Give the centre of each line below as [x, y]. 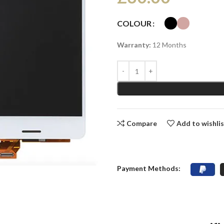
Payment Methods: [148, 168]
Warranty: [134, 45]
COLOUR [134, 23]
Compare [142, 123]
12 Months [168, 45]
